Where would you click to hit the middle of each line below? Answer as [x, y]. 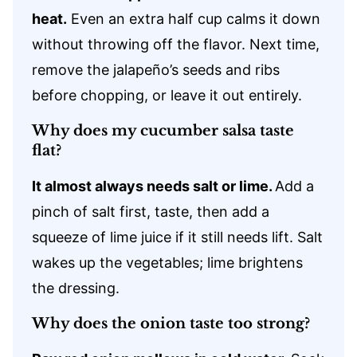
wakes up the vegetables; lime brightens [167, 263]
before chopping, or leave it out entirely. [167, 96]
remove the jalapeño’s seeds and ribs [156, 70]
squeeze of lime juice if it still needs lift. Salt [177, 237]
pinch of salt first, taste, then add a [151, 212]
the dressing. [76, 288]
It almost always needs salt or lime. [153, 186]
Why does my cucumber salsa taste [163, 131]
